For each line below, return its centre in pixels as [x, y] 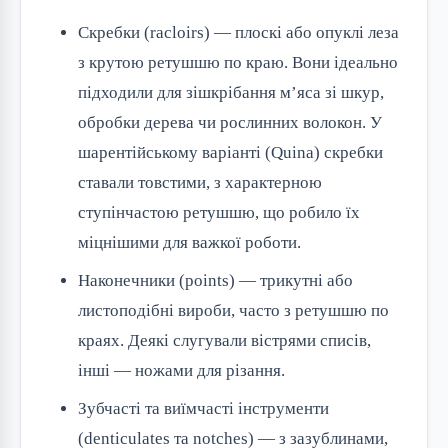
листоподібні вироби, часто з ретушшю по [233, 311]
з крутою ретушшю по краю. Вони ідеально [238, 63]
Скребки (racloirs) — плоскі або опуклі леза [238, 33]
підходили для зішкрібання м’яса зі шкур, [231, 93]
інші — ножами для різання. [181, 371]
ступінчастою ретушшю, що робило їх [219, 213]
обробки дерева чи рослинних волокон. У [230, 123]
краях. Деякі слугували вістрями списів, [224, 341]
